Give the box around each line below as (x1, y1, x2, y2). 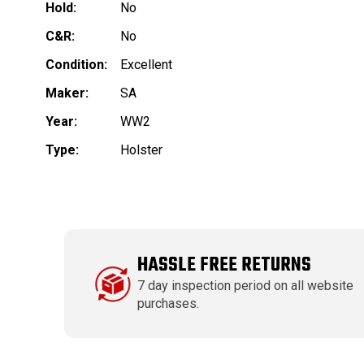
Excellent (120, 57, 172, 73)
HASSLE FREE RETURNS (137, 250, 312, 281)
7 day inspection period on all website (137, 278, 354, 294)
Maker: (45, 85, 89, 102)
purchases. (137, 296, 200, 312)
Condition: (45, 57, 107, 73)
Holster (120, 142, 162, 158)
